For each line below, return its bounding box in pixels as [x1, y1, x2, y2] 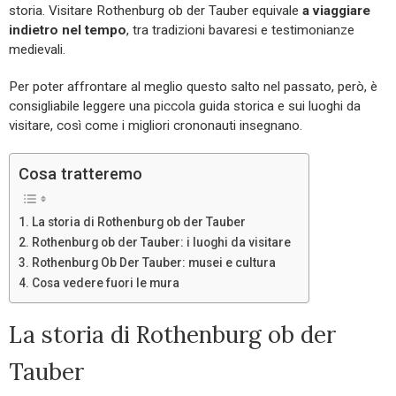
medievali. [9, 41, 65, 57]
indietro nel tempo [9, 21, 126, 38]
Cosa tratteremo [19, 164, 142, 183]
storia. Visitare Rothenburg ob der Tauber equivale [9, 2, 302, 19]
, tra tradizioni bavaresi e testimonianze [126, 21, 354, 38]
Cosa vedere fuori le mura [31, 275, 179, 290]
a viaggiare [302, 2, 370, 19]
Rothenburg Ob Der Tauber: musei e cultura [31, 255, 276, 270]
